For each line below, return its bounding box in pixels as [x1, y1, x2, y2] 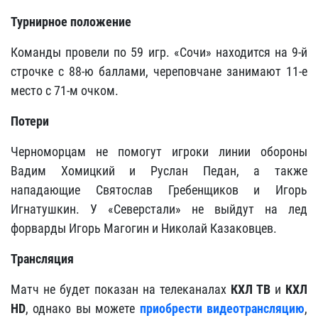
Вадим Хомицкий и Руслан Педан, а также [11, 163, 307, 178]
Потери [11, 114, 49, 128]
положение [70, 14, 131, 29]
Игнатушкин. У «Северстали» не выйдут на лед [11, 202, 307, 216]
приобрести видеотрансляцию [139, 301, 305, 316]
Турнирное [11, 14, 67, 29]
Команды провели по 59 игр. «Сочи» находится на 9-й [11, 45, 307, 60]
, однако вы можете [26, 301, 140, 316]
